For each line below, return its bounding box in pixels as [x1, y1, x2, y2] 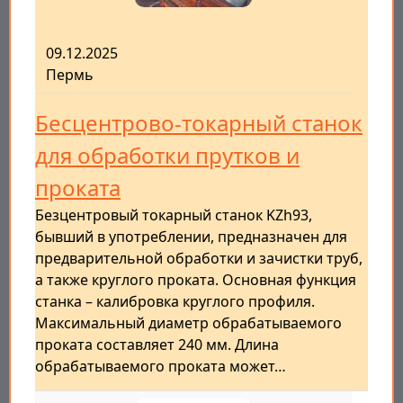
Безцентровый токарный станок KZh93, [35, 205, 312, 226]
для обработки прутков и [35, 140, 300, 171]
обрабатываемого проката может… [35, 356, 286, 377]
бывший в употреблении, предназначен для [35, 227, 347, 247]
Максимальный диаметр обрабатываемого [35, 313, 342, 334]
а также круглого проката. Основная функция [35, 270, 356, 291]
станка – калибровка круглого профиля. [35, 291, 315, 312]
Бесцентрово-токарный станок [35, 108, 363, 139]
